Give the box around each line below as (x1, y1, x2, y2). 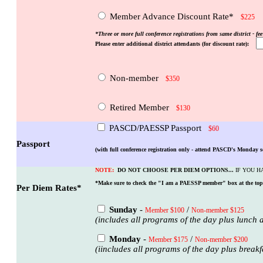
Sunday (107, 204, 137, 214)
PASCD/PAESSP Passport (107, 123, 208, 133)
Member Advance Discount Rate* (107, 11, 241, 21)
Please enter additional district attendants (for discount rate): (95, 40, 256, 47)
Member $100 (145, 205, 184, 214)
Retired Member (107, 102, 176, 112)
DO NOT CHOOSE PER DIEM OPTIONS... (117, 166, 235, 173)
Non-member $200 (195, 235, 248, 244)
